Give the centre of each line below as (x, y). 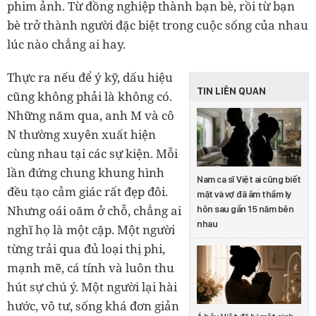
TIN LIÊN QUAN (231, 91)
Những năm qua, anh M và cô (91, 115)
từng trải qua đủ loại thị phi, (86, 248)
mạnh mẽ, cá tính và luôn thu (91, 267)
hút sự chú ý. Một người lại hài (92, 286)
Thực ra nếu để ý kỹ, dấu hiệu (90, 77)
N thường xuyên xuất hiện (81, 134)
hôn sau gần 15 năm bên (245, 209)
